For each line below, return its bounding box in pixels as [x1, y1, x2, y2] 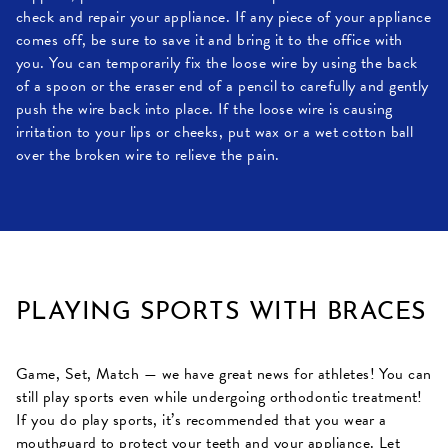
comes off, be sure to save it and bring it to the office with [16, 27, 403, 52]
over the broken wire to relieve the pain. [16, 142, 280, 167]
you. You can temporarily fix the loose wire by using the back [16, 50, 418, 75]
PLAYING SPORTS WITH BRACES [16, 299, 427, 325]
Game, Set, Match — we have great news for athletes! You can [16, 361, 432, 386]
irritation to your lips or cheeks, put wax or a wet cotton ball [16, 119, 414, 144]
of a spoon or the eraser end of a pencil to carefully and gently [16, 73, 429, 98]
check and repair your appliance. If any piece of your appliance [16, 4, 432, 29]
